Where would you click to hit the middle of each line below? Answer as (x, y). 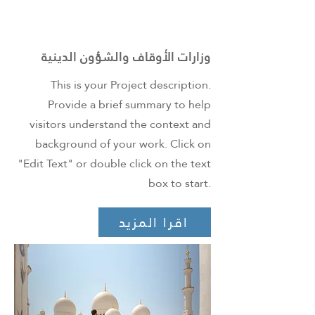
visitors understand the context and (120, 124)
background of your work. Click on (123, 144)
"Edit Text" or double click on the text (114, 163)
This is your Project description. (131, 85)
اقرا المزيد (153, 222)
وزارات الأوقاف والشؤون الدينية (126, 57)
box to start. (180, 183)
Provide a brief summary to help (129, 104)
